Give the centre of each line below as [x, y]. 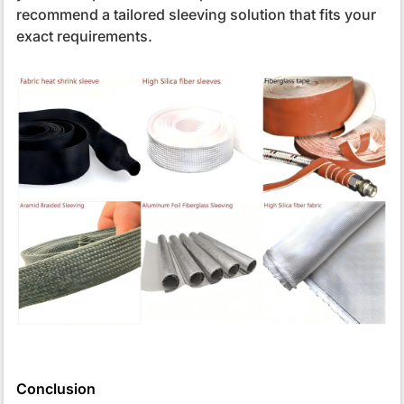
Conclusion [55, 388]
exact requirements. [84, 37]
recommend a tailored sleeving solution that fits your [196, 15]
